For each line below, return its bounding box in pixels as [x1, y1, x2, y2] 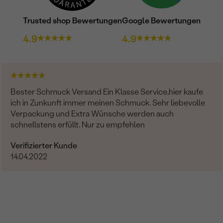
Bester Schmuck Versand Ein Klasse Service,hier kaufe [10, 87, 204, 97]
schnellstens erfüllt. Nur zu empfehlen [10, 119, 145, 129]
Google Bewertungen [121, 15, 201, 25]
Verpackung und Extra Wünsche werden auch [10, 109, 174, 118]
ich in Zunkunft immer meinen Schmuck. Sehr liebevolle [10, 98, 206, 108]
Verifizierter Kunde [10, 140, 78, 150]
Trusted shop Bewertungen [22, 15, 122, 25]
